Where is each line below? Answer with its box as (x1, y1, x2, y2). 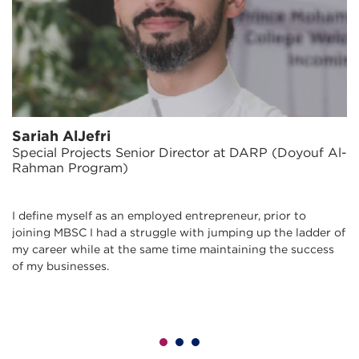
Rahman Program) (12, 163, 128, 175)
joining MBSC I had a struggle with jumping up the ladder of (12, 228, 345, 239)
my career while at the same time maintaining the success (12, 245, 334, 256)
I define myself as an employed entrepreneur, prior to (12, 212, 306, 222)
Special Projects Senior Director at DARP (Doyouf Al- (12, 147, 347, 160)
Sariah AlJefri (12, 131, 111, 144)
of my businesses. (12, 262, 109, 272)
